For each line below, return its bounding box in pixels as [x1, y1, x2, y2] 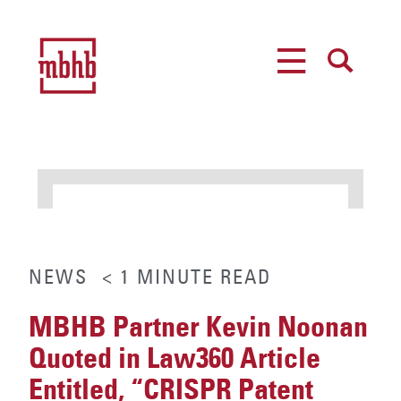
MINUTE [137, 264, 214, 290]
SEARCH [321, 84, 363, 98]
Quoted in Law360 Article [29, 340, 320, 377]
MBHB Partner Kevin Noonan [29, 309, 368, 346]
